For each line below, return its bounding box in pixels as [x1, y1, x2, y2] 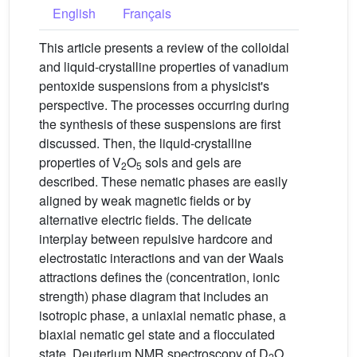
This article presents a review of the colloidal [39, 38, 289, 57]
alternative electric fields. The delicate [39, 210, 252, 229]
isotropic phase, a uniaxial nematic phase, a [39, 306, 286, 324]
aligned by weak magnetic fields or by [39, 191, 251, 210]
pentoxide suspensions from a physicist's [39, 76, 269, 95]
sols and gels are [142, 153, 241, 171]
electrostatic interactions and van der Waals [39, 249, 284, 267]
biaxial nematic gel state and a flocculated [39, 325, 275, 343]
